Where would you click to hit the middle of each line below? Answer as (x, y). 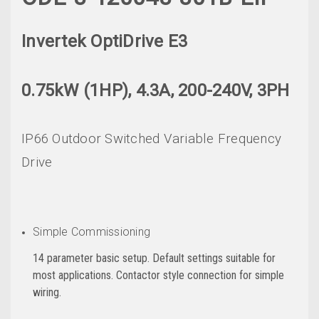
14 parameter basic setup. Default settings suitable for (155, 258)
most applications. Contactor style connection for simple (159, 275)
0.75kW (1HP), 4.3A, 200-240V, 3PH (156, 90)
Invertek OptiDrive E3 (105, 41)
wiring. (47, 292)
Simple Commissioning (92, 231)
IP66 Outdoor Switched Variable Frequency (151, 138)
